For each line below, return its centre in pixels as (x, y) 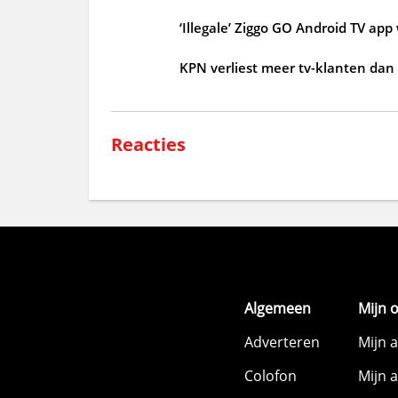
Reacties (148, 144)
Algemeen (278, 308)
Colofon (271, 376)
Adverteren (282, 342)
